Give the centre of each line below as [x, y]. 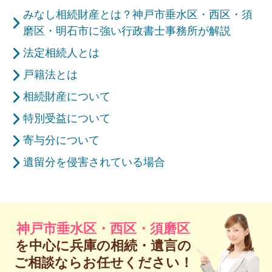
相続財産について [66, 97]
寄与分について [61, 141]
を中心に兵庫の [63, 245]
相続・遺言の [151, 245]
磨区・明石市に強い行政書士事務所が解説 [127, 31]
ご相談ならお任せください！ [103, 262]
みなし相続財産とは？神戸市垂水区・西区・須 [138, 15]
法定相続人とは [61, 53]
